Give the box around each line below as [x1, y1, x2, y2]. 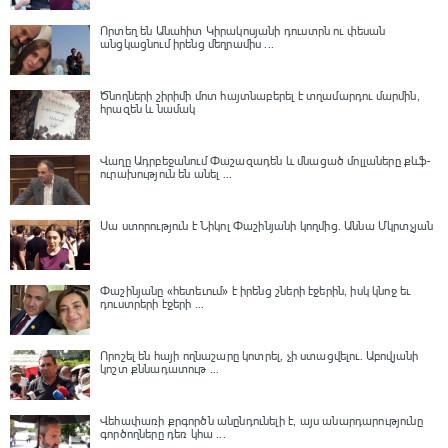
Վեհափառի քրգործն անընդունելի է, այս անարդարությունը [100, 414, 423, 428]
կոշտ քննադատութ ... [100, 362, 220, 376]
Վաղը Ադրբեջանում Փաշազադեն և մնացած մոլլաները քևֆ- [100, 154, 431, 168]
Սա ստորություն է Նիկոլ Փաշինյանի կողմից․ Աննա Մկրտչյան [100, 219, 434, 233]
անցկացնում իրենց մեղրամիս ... [100, 37, 275, 51]
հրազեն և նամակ [100, 102, 196, 116]
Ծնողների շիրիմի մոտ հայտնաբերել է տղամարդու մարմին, [100, 89, 420, 103]
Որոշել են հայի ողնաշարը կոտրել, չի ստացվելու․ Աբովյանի [100, 349, 419, 363]
